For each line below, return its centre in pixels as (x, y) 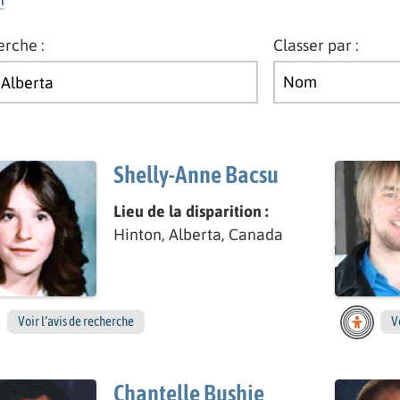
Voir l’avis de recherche (75, 321)
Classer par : (317, 45)
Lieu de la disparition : (191, 212)
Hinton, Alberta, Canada (198, 235)
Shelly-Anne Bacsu (196, 174)
